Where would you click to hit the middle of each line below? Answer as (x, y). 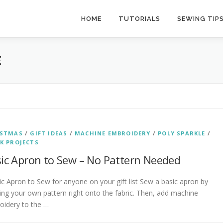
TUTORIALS (139, 19)
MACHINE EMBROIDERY (113, 133)
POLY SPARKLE (182, 133)
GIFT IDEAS (49, 133)
